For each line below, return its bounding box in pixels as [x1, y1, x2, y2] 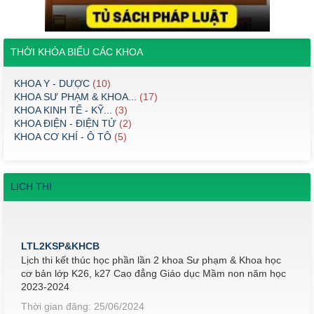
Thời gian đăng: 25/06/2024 [21, 288, 144, 300]
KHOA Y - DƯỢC [14, 78, 90, 89]
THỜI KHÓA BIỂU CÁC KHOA [11, 46, 143, 57]
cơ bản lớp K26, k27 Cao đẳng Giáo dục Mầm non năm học [21, 255, 286, 267]
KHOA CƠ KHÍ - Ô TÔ [14, 131, 111, 142]
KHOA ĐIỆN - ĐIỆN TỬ [14, 118, 116, 129]
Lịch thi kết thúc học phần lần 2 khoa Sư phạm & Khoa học [21, 242, 281, 254]
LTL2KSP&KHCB [21, 228, 100, 240]
